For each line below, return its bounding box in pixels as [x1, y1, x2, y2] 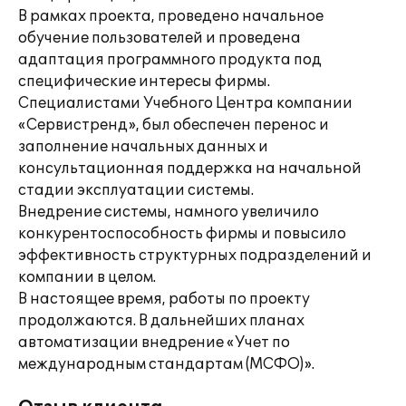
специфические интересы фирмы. [18, 72, 270, 91]
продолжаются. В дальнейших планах [18, 312, 304, 330]
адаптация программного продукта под [18, 51, 322, 69]
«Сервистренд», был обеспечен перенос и [18, 116, 329, 134]
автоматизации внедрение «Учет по [18, 333, 290, 352]
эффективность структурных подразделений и [18, 246, 372, 265]
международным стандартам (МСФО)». [18, 355, 314, 373]
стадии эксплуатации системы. [18, 181, 254, 199]
